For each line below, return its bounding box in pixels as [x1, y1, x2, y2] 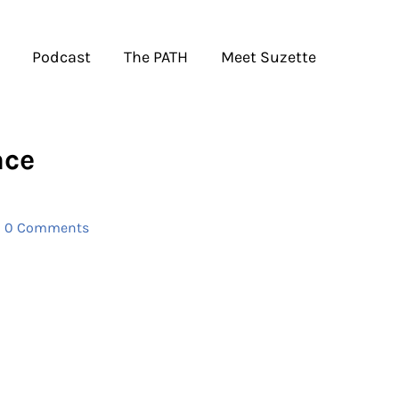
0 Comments [4, 218, 89, 236]
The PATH [124, 46, 188, 67]
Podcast [32, 46, 91, 67]
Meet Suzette [221, 46, 316, 67]
